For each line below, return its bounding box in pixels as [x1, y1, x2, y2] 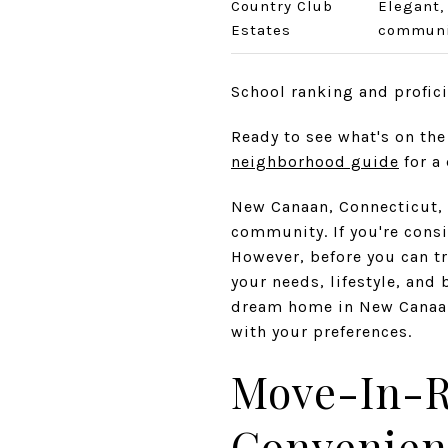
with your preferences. [231, 321, 412, 341]
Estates [231, 21, 291, 39]
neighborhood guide [231, 151, 399, 171]
